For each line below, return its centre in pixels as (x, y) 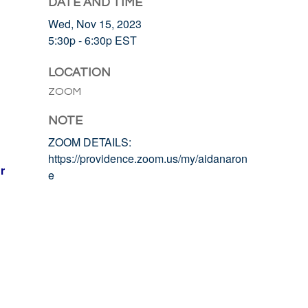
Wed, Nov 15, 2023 (95, 24)
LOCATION (79, 73)
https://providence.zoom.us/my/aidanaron (148, 158)
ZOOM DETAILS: (90, 142)
